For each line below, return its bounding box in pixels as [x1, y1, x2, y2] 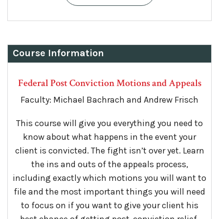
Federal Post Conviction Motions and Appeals [18, 76, 201, 89]
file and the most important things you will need [14, 186, 205, 197]
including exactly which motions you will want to [13, 172, 206, 183]
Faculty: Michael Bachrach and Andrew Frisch [21, 94, 198, 105]
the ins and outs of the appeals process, [31, 158, 188, 170]
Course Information [13, 47, 104, 59]
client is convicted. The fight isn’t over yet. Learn [15, 145, 204, 156]
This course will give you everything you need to [16, 117, 203, 129]
